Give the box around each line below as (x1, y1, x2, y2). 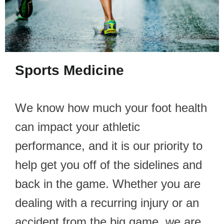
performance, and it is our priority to (15, 138, 202, 152)
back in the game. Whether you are (15, 176, 200, 190)
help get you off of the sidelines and (15, 157, 202, 171)
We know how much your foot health (15, 100, 207, 114)
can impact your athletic (15, 119, 140, 133)
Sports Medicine (15, 62, 124, 78)
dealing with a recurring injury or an (15, 195, 199, 209)
